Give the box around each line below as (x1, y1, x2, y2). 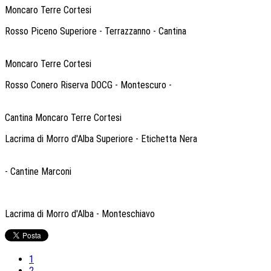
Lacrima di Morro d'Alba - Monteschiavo (5, 207, 157, 220)
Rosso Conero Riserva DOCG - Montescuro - (5, 79, 172, 91)
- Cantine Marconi (5, 165, 71, 177)
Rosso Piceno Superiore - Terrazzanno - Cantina (5, 25, 186, 37)
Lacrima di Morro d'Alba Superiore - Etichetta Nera (5, 132, 197, 145)
